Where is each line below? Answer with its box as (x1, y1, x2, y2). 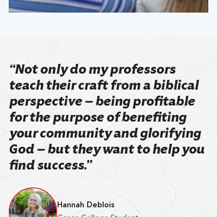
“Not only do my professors (8, 60, 175, 78)
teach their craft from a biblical (8, 76, 198, 94)
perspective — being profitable (8, 92, 195, 110)
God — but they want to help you (8, 139, 204, 158)
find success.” (8, 155, 91, 174)
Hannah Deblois (57, 201, 115, 209)
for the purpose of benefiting (8, 108, 186, 126)
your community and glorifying (8, 124, 201, 142)
